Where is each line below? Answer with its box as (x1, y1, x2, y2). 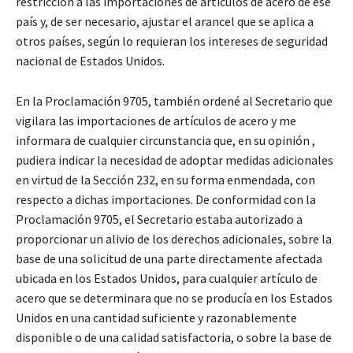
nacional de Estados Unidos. (16, 53, 165, 69)
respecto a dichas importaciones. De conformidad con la (16, 191, 316, 208)
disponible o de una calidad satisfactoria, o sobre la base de (16, 329, 332, 346)
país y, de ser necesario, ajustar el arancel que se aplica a (16, 13, 314, 30)
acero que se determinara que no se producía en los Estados (16, 290, 333, 307)
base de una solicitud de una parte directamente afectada (16, 251, 322, 267)
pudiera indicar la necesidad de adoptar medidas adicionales (16, 152, 333, 169)
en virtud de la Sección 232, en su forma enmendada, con (16, 172, 315, 188)
